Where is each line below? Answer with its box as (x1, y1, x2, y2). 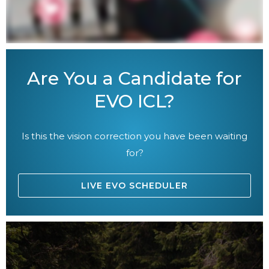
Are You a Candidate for (27, 67, 242, 89)
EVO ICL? (94, 89, 175, 112)
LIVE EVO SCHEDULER (81, 180, 188, 191)
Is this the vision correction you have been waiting (22, 130, 247, 142)
